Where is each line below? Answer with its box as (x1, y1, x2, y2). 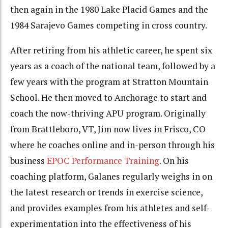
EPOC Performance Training (47, 154, 159, 166)
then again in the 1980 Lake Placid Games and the (10, 4, 208, 16)
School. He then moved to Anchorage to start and (10, 91, 207, 103)
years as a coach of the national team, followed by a (10, 60, 215, 72)
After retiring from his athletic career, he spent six (10, 44, 212, 56)
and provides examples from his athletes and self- (10, 202, 210, 214)
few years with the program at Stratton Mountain (10, 75, 208, 88)
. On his (159, 154, 189, 166)
